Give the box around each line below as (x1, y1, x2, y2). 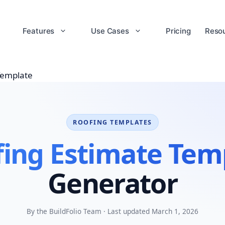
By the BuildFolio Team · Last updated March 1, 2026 (27, 206, 198, 216)
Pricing (165, 26, 191, 36)
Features (23, 26, 55, 36)
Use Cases (91, 26, 129, 36)
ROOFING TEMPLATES (73, 118, 152, 127)
